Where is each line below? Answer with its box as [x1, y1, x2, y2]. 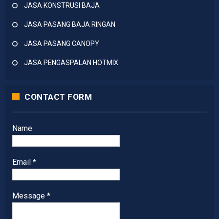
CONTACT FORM [24, 91, 92, 102]
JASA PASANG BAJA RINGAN [24, 20, 115, 28]
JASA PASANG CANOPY [24, 39, 99, 47]
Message [12, 191, 47, 200]
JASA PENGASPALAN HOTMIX [24, 58, 118, 66]
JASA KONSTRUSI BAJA [24, 1, 100, 9]
